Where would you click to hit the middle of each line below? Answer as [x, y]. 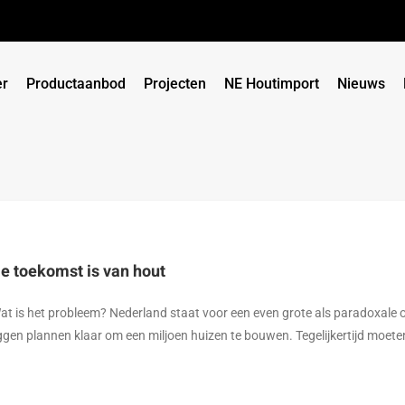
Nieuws [361, 84]
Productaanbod [76, 84]
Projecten [175, 84]
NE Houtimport [272, 84]
